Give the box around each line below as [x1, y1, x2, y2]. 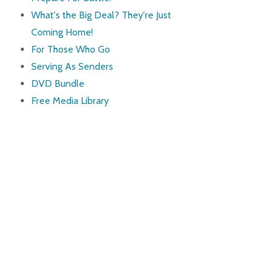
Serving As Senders [31, 61, 113, 73]
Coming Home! [31, 26, 93, 39]
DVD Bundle [31, 78, 84, 90]
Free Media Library [31, 95, 109, 107]
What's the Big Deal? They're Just [31, 9, 171, 21]
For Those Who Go [31, 43, 110, 56]
